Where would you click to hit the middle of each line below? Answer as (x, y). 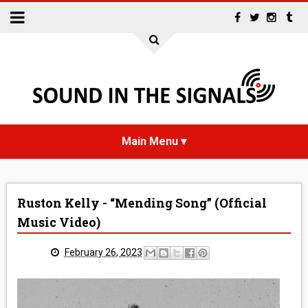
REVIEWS (154, 280)
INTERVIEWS (154, 246)
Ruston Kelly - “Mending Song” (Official (142, 203)
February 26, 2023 (103, 252)
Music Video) (58, 222)
